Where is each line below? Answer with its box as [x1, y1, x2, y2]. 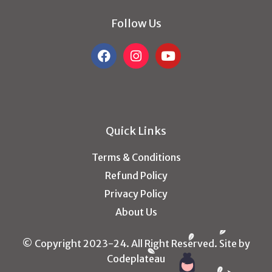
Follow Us [110, 16, 161, 31]
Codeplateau [107, 253, 165, 265]
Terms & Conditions [91, 151, 181, 164]
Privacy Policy [104, 188, 168, 200]
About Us [115, 206, 157, 219]
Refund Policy [104, 169, 168, 182]
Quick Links [106, 124, 166, 138]
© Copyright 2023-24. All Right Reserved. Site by [22, 237, 250, 250]
